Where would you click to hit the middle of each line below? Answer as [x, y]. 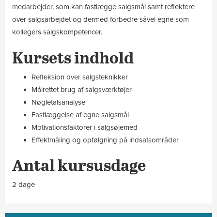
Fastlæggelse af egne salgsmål [80, 115]
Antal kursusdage [79, 165]
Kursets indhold [73, 57]
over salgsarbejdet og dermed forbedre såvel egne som [101, 20]
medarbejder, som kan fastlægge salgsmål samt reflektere [103, 7]
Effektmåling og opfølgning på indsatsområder [105, 140]
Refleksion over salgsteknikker [80, 77]
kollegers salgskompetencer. [57, 32]
